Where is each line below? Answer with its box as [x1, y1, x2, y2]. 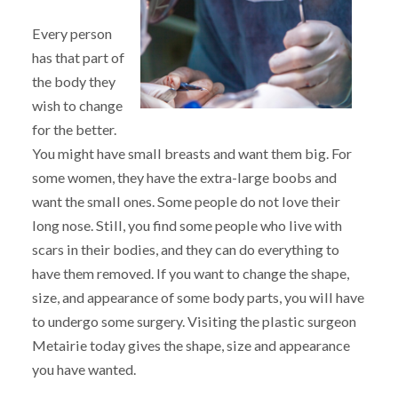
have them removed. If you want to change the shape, [31, 264, 349, 282]
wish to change [31, 96, 123, 114]
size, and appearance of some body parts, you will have [31, 288, 364, 306]
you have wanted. [31, 360, 136, 378]
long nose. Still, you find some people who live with [31, 216, 342, 234]
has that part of [31, 48, 124, 66]
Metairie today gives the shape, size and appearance [31, 336, 350, 354]
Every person [31, 24, 112, 42]
